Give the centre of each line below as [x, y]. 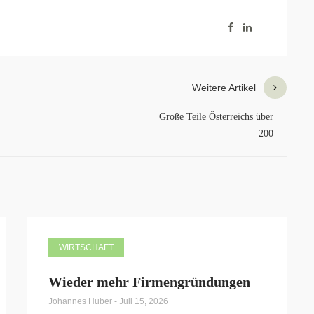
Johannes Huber [81, 302]
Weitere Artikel [224, 88]
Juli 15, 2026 [144, 302]
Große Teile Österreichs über [217, 117]
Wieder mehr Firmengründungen [149, 282]
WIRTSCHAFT [86, 248]
